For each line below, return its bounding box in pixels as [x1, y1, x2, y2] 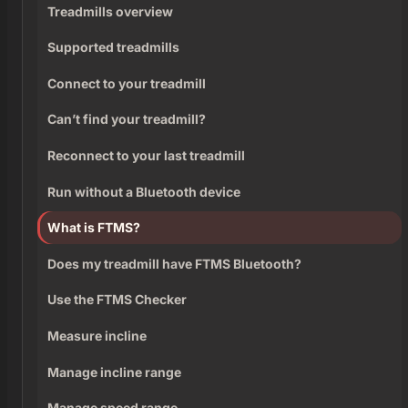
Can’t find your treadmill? [47, 111, 207, 127]
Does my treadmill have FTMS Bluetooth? [47, 255, 302, 271]
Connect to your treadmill [47, 75, 207, 91]
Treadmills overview [47, 3, 174, 19]
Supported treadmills [47, 39, 180, 56]
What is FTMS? [47, 219, 141, 236]
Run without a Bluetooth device [47, 183, 241, 199]
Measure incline [47, 327, 148, 343]
